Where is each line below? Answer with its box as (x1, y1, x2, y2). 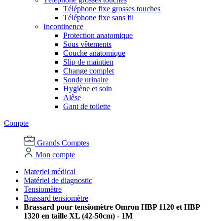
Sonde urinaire (63, 75, 109, 84)
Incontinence (43, 22, 83, 31)
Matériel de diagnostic (24, 176, 92, 185)
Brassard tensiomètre (24, 194, 88, 203)
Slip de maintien (63, 58, 113, 67)
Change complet (63, 67, 114, 75)
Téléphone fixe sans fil (63, 13, 134, 22)
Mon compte (36, 150, 75, 159)
